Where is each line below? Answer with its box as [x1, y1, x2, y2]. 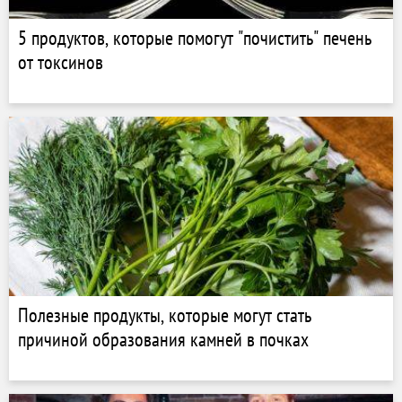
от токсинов [18, 49, 103, 74]
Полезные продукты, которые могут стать [18, 302, 311, 328]
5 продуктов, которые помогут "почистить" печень [18, 25, 371, 50]
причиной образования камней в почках [18, 327, 309, 352]
